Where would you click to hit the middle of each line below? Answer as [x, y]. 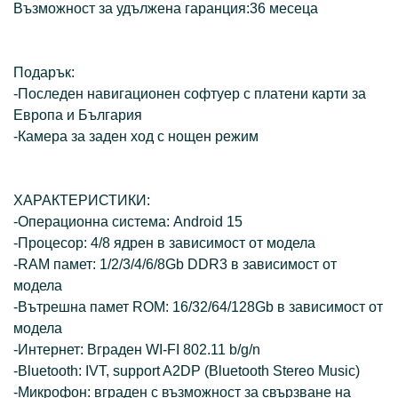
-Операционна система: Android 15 [128, 222]
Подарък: [44, 73]
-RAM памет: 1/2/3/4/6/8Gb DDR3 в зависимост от [175, 265]
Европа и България [78, 115]
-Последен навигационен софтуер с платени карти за [190, 94]
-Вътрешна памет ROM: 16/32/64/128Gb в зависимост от [198, 307]
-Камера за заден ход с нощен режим [136, 137]
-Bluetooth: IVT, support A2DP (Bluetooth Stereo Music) [187, 371]
